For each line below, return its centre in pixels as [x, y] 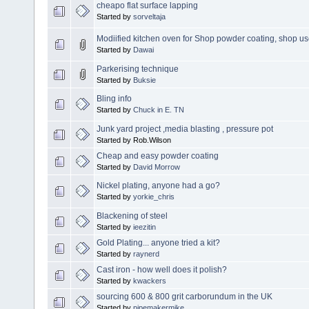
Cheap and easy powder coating [158, 156]
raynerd [146, 253]
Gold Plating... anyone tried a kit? [158, 242]
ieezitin [144, 227]
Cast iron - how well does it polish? [162, 269]
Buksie [144, 80]
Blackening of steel [132, 216]
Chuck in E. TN [159, 109]
